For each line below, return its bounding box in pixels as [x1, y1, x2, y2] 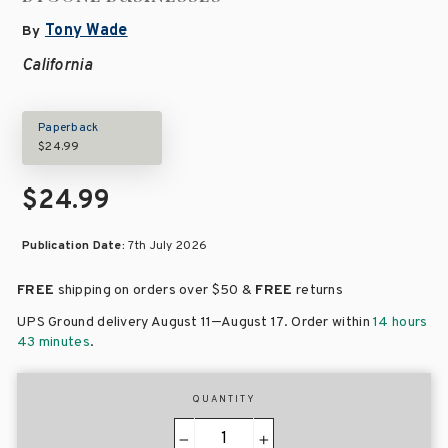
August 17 [220, 314, 284, 332]
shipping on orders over [54, 282, 212, 300]
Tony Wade [44, 21, 128, 42]
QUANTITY [192, 394, 256, 407]
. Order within [283, 314, 374, 332]
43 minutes [17, 334, 90, 352]
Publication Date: [22, 238, 129, 255]
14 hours [373, 314, 428, 332]
